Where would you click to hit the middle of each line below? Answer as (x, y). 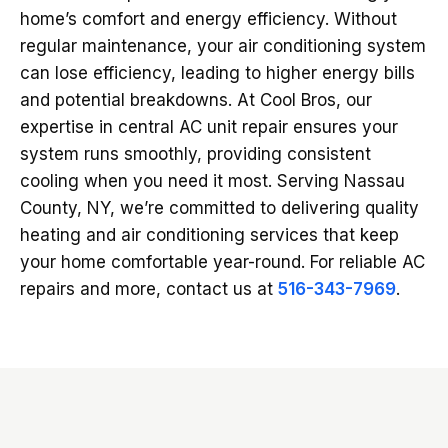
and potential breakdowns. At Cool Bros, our (196, 100)
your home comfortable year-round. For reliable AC (222, 262)
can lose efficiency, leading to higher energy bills (217, 73)
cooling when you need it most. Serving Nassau (212, 181)
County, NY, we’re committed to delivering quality (219, 208)
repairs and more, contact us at (149, 289)
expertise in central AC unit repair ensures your (209, 127)
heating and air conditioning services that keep (209, 235)
